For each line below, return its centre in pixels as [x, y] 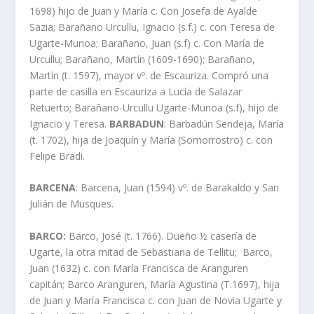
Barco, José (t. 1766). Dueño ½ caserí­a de [162, 235]
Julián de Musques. [72, 204]
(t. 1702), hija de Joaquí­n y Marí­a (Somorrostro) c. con [151, 139]
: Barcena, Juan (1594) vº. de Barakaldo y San [178, 188]
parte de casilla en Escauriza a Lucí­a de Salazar [136, 91]
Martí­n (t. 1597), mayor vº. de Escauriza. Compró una [149, 75]
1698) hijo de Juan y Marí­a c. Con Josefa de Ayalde [144, 11]
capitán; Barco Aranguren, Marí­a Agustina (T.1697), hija [155, 284]
